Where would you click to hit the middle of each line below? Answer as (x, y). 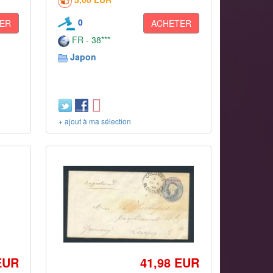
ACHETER (171, 23)
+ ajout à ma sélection (95, 121)
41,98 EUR (169, 262)
